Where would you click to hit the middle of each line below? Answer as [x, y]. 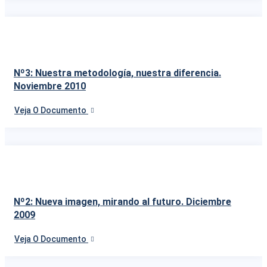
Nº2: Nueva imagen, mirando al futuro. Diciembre [122, 201]
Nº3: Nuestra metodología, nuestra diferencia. [117, 73]
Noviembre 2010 [50, 86]
